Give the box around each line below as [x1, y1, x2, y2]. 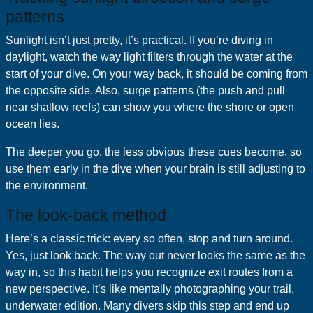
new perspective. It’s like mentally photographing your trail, [6, 283, 294, 295]
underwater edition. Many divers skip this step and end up [6, 300, 289, 312]
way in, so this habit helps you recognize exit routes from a [6, 266, 293, 278]
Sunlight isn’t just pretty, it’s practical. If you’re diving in [6, 34, 273, 46]
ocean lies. [6, 118, 59, 130]
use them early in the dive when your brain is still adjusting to [6, 163, 305, 175]
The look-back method [6, 206, 166, 224]
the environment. [6, 180, 88, 191]
